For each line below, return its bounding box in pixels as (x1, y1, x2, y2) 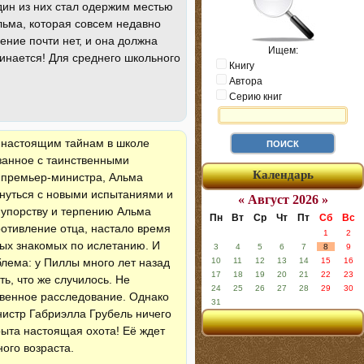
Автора (227, 76, 262, 87)
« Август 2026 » (237, 193, 328, 206)
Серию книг (227, 91, 282, 102)
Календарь (252, 168, 314, 181)
